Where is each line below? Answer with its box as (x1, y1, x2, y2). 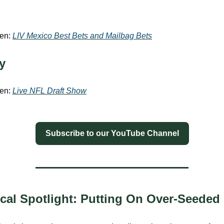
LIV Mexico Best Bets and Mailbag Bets (12, 31, 152, 40)
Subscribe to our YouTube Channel (45, 128, 179, 137)
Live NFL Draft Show (12, 86, 86, 95)
